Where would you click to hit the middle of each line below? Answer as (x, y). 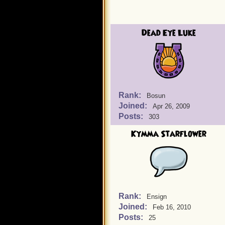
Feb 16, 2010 (172, 207)
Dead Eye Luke (169, 33)
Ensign (157, 197)
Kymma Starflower (169, 134)
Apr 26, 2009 (171, 106)
